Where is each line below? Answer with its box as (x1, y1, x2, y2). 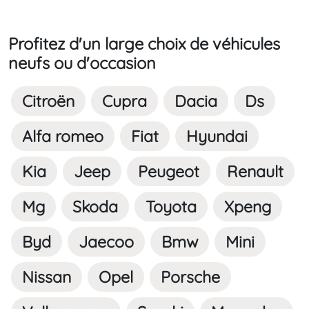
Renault (227, 161, 283, 182)
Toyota (146, 197, 197, 217)
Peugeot (138, 161, 199, 182)
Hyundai (186, 126, 248, 147)
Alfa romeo (22, 126, 103, 147)
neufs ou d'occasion (8, 52, 156, 74)
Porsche (161, 267, 220, 288)
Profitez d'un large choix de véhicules (8, 33, 280, 54)
